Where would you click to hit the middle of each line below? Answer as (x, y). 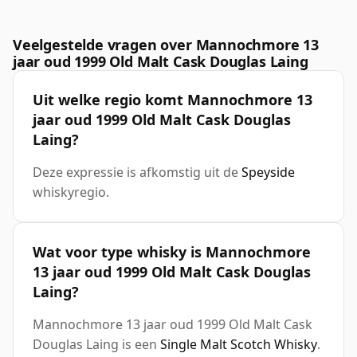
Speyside (268, 173)
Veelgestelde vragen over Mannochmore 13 (166, 45)
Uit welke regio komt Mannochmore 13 (173, 100)
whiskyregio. (71, 192)
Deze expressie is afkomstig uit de (137, 173)
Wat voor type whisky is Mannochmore (172, 252)
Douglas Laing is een (96, 345)
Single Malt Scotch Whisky (239, 345)
